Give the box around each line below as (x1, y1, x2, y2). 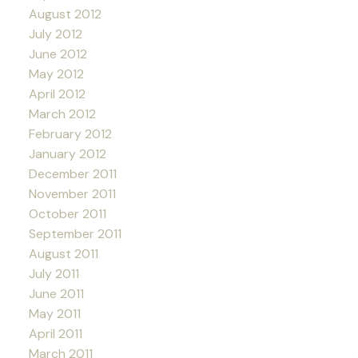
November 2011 (28, 185, 116, 202)
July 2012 (28, 25, 82, 42)
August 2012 (28, 5, 101, 22)
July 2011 (28, 265, 79, 282)
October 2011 (28, 205, 106, 222)
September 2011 (28, 225, 121, 242)
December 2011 (28, 165, 117, 182)
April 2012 (28, 85, 86, 102)
